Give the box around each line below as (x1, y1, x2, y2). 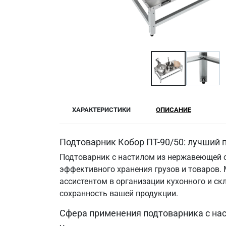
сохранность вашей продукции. (60, 189, 178, 199)
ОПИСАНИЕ (156, 106, 191, 114)
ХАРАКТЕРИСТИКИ (72, 106, 131, 114)
